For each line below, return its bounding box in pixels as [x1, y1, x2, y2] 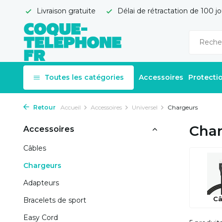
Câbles [23, 144, 46, 153]
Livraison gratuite [35, 6, 96, 15]
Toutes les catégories [45, 73, 124, 82]
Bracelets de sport [23, 196, 86, 205]
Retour [32, 104, 55, 111]
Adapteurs [23, 178, 59, 187]
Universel [132, 104, 158, 111]
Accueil [60, 104, 81, 111]
